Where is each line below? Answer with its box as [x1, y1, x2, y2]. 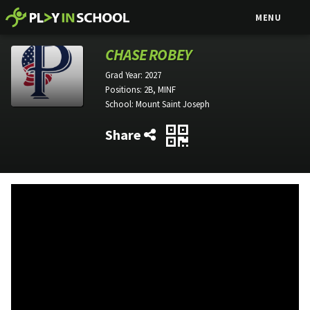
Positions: [105, 83, 144, 95]
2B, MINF [144, 83, 176, 95]
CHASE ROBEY [105, 45, 192, 64]
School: [105, 98, 136, 109]
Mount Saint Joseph [136, 98, 210, 109]
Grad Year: [105, 69, 145, 80]
